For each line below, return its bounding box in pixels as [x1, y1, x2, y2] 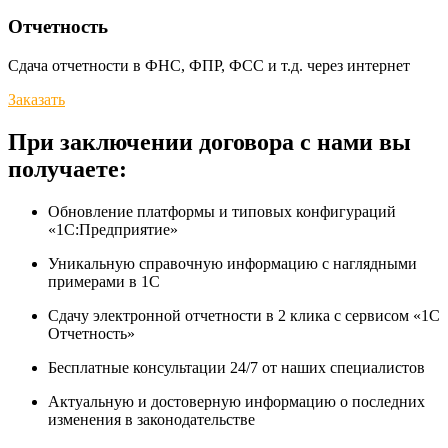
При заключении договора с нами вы [8, 128, 411, 155]
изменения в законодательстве [48, 410, 255, 428]
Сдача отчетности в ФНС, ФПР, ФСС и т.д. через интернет [8, 56, 410, 74]
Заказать [8, 90, 65, 108]
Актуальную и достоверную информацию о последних [48, 392, 425, 410]
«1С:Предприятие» [48, 220, 178, 238]
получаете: [8, 155, 127, 182]
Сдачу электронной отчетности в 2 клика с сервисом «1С [48, 306, 440, 324]
